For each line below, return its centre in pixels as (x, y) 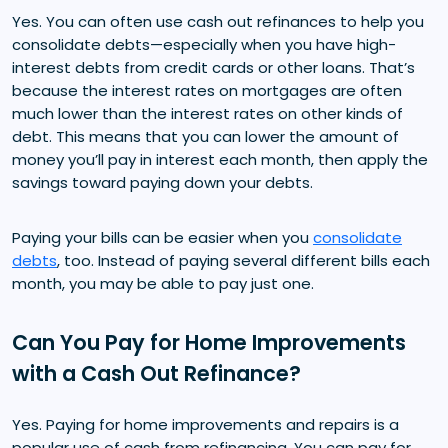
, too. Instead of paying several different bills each (243, 260)
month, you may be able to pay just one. (163, 283)
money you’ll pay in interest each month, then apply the (220, 159)
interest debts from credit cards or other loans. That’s (213, 67)
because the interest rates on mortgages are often (207, 90)
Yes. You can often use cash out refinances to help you (218, 21)
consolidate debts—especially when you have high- (204, 44)
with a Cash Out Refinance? (156, 373)
